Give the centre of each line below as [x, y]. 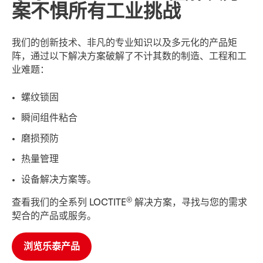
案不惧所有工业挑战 [96, 11]
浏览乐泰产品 [52, 246]
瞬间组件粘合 [49, 118]
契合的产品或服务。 [54, 216]
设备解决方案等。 [59, 179]
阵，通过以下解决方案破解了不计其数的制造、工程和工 [129, 57]
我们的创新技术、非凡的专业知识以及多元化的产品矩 [124, 43]
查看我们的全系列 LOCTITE [69, 202]
